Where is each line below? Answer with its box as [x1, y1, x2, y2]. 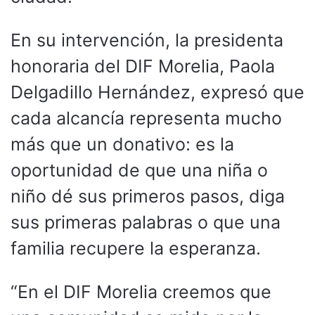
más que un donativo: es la [11, 133, 234, 155]
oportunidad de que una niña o [11, 159, 268, 181]
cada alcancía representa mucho [11, 107, 282, 129]
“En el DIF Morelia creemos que [11, 281, 271, 302]
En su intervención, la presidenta [11, 29, 283, 51]
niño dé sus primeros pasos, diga [11, 185, 285, 207]
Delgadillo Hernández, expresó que [11, 81, 304, 103]
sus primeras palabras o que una [11, 211, 281, 233]
